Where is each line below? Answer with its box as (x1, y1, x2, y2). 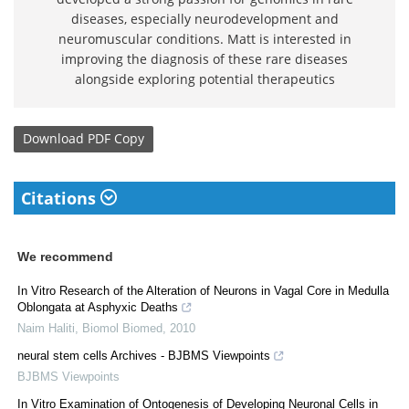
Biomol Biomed (82, 320, 163, 335)
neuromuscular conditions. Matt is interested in (58, 29, 351, 47)
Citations (21, 186, 100, 209)
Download (23, 130, 84, 148)
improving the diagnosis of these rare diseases (61, 49, 348, 68)
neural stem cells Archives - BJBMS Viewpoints (17, 348, 270, 362)
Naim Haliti (17, 320, 75, 335)
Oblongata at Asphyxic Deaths (17, 299, 178, 314)
